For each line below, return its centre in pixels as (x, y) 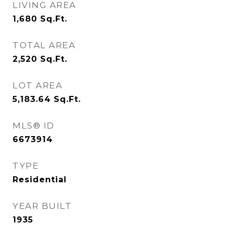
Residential (40, 180)
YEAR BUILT (42, 206)
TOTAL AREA (44, 45)
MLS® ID (34, 126)
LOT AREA (37, 85)
